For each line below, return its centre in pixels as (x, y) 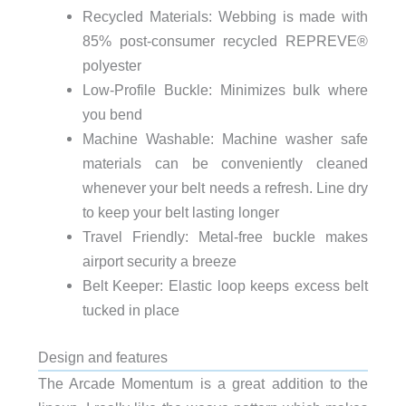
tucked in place (130, 310)
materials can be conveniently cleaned (225, 164)
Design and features (102, 358)
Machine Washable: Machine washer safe (225, 139)
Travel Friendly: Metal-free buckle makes (225, 237)
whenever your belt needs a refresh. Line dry (225, 188)
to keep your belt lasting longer (180, 213)
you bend (112, 115)
